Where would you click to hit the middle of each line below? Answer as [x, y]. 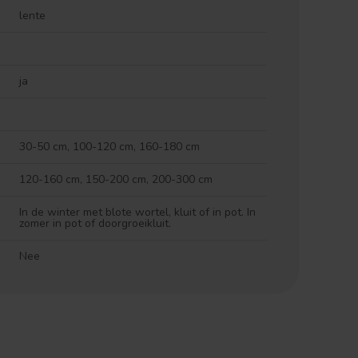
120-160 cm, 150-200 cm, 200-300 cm [116, 179]
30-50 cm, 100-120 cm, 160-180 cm [109, 147]
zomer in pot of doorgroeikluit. [95, 223]
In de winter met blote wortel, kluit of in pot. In [137, 212]
